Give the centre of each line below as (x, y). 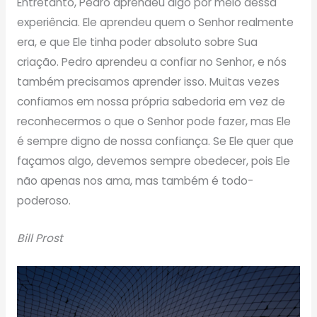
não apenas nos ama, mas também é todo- (135, 181)
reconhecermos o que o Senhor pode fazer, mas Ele (154, 122)
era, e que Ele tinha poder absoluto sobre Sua (137, 42)
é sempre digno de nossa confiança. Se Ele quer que (155, 142)
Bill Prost (40, 238)
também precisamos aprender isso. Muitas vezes (148, 82)
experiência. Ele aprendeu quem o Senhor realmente (155, 23)
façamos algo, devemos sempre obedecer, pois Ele (153, 161)
